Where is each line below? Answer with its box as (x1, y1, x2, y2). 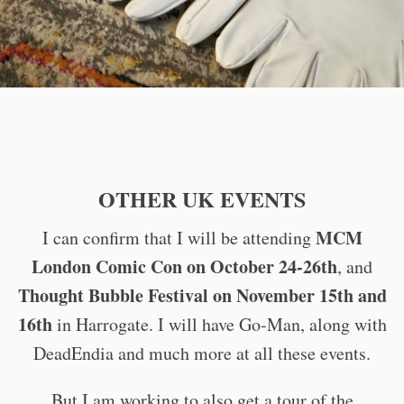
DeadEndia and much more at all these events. (33, 340, 371, 365)
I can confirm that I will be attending (41, 225, 316, 250)
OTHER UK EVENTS (98, 182, 306, 215)
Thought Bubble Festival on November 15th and (17, 281, 387, 308)
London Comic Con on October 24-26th (32, 252, 337, 280)
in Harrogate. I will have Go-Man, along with (51, 311, 387, 336)
